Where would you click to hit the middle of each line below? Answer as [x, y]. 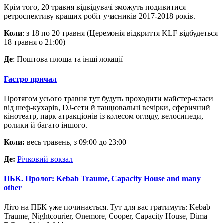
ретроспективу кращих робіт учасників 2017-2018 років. [100, 16]
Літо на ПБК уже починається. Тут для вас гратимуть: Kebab [107, 207]
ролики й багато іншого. [46, 125]
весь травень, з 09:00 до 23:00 [76, 142]
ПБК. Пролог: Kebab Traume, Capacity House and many [102, 179]
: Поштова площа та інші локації [68, 59]
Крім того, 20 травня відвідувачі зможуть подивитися [95, 7]
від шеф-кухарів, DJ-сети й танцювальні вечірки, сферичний [107, 107]
